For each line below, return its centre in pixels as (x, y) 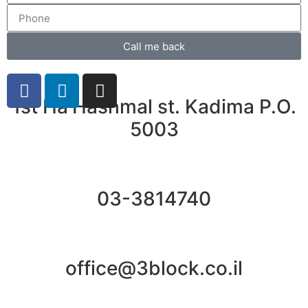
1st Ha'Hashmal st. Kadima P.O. (154, 107)
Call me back (154, 46)
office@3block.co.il (154, 268)
